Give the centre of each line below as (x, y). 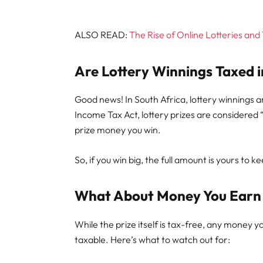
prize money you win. (118, 130)
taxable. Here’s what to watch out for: (153, 240)
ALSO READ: (102, 34)
